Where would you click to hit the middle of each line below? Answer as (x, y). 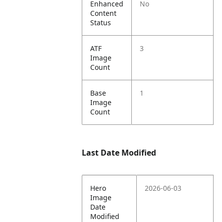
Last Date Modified (119, 153)
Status (101, 23)
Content (104, 13)
